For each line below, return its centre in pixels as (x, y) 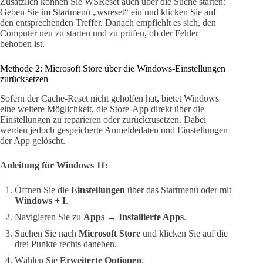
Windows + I (40, 200)
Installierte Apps (151, 217)
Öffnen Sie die (43, 190)
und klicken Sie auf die (184, 233)
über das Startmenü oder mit (178, 190)
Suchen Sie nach (47, 233)
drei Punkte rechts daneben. (66, 244)
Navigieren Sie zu (49, 217)
